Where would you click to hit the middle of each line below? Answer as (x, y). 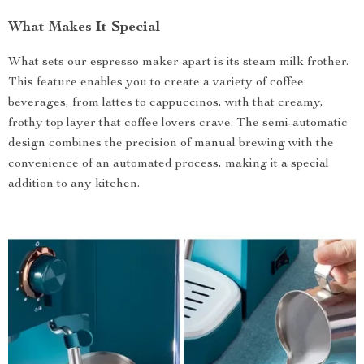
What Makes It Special (84, 28)
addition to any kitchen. (74, 184)
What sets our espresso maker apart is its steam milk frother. (178, 63)
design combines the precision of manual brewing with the (171, 144)
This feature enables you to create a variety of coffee (156, 83)
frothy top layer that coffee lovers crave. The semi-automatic (178, 123)
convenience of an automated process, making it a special (169, 164)
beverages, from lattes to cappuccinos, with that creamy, (166, 103)
